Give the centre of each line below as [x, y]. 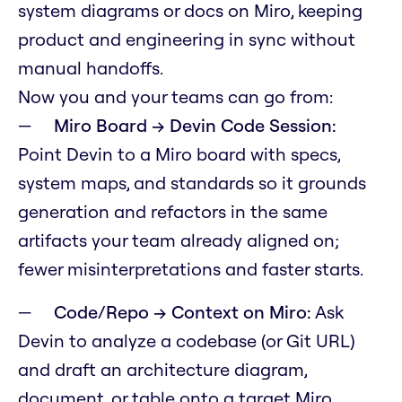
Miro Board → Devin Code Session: [195, 126]
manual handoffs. [91, 68]
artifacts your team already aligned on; [179, 240]
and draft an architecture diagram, [162, 370]
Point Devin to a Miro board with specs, [179, 154]
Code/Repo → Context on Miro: [183, 312]
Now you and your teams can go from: [175, 97]
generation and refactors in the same [173, 212]
